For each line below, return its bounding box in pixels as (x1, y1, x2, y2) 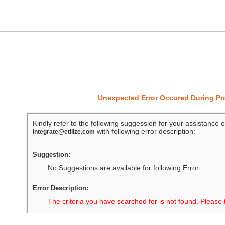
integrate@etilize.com (32, 128, 95, 135)
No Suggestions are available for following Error (47, 164, 199, 172)
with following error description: (94, 127, 195, 135)
